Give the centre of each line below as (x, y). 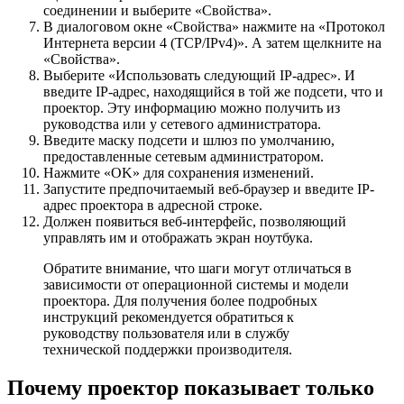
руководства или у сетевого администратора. (182, 124)
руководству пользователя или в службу (166, 334)
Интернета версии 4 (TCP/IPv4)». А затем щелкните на (212, 43)
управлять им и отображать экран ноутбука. (178, 238)
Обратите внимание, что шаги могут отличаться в (197, 269)
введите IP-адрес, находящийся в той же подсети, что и (213, 92)
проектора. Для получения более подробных (180, 301)
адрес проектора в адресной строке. (153, 206)
